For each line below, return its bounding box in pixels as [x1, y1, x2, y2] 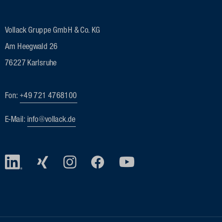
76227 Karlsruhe [5, 59, 57, 68]
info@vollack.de [27, 115, 76, 125]
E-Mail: [5, 115, 28, 125]
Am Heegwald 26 [5, 43, 58, 52]
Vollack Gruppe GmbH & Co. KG [5, 26, 101, 36]
